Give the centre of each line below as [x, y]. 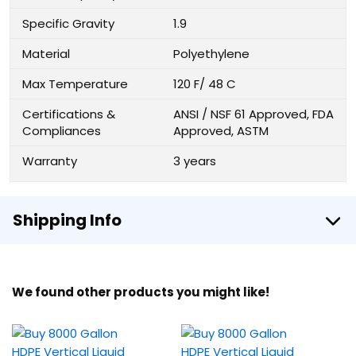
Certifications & [69, 114]
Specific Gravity [68, 23]
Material [46, 54]
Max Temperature [75, 84]
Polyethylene [211, 54]
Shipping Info [67, 220]
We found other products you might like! [141, 292]
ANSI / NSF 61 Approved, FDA [253, 114]
